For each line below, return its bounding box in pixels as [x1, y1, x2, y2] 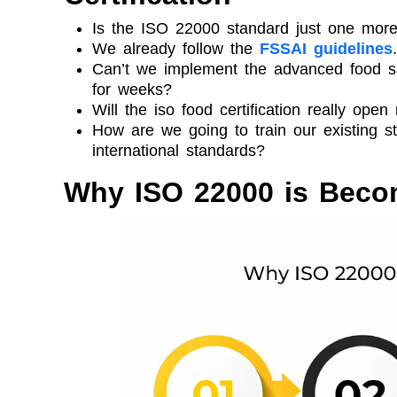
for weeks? [92, 80, 172, 98]
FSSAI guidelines [260, 39, 393, 58]
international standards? [92, 141, 265, 160]
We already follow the [92, 39, 260, 58]
